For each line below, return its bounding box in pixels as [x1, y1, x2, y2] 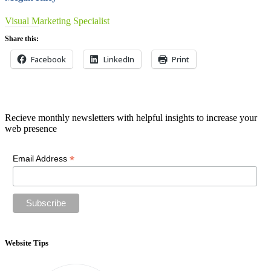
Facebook [31, 54, 66, 65]
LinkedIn [103, 54, 134, 65]
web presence [5, 123, 57, 134]
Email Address [12, 153, 70, 163]
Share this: [5, 34, 39, 44]
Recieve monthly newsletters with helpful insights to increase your [5, 112, 257, 123]
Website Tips [5, 238, 48, 248]
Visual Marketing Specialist [5, 16, 109, 27]
